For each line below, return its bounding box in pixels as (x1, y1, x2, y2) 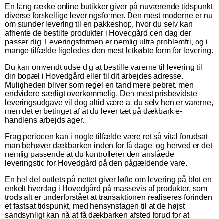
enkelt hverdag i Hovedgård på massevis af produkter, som (5, 184, 207, 193)
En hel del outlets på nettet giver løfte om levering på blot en (5, 175, 212, 184)
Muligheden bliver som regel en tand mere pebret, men (5, 80, 194, 89)
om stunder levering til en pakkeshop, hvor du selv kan (5, 20, 193, 28)
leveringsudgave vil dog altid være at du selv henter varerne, (5, 98, 213, 107)
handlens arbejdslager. (5, 115, 84, 124)
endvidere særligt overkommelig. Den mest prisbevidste (5, 89, 197, 98)
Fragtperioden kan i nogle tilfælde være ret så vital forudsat (5, 132, 208, 141)
